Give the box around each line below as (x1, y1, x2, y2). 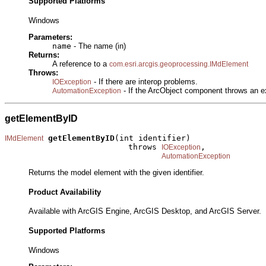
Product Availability (28, 187, 101, 197)
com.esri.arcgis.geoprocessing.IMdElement (109, 60, 248, 69)
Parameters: (28, 33, 72, 42)
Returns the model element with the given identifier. (28, 167, 204, 177)
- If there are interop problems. (91, 77, 198, 87)
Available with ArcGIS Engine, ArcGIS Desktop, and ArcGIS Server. (28, 207, 261, 216)
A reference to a (52, 59, 109, 69)
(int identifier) (115, 133, 191, 142)
